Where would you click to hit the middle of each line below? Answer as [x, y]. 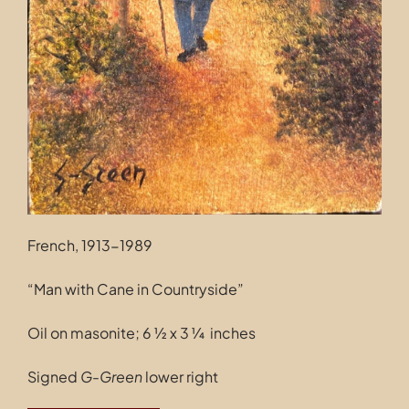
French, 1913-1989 [89, 245]
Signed [53, 376]
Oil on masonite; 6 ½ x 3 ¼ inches [141, 332]
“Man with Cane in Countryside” [135, 288]
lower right [180, 376]
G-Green [111, 376]
